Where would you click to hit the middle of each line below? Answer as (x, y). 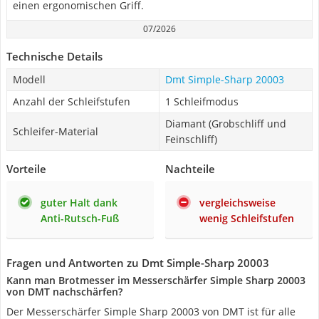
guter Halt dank (79, 203)
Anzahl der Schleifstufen (72, 101)
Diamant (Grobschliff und (226, 124)
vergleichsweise (237, 203)
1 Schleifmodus (202, 101)
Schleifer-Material (56, 131)
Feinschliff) (191, 139)
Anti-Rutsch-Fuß (80, 218)
